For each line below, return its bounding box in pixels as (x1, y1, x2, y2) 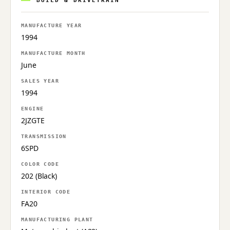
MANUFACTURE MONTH (21, 50, 86, 56)
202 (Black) (21, 170, 57, 181)
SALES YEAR (21, 78, 59, 84)
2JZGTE (21, 115, 45, 125)
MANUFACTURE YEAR (21, 22, 82, 28)
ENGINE (21, 105, 44, 111)
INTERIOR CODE (21, 188, 71, 195)
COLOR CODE (21, 161, 59, 167)
